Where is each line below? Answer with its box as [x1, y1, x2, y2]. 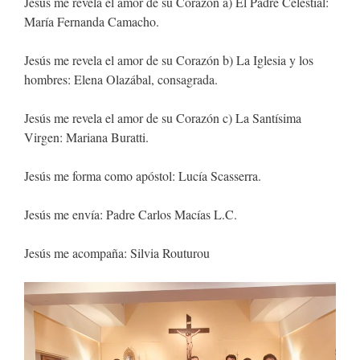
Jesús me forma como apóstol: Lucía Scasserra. [24, 167, 261, 184]
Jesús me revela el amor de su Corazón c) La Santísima [24, 109, 301, 126]
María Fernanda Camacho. [24, 13, 159, 30]
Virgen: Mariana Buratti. [24, 129, 149, 145]
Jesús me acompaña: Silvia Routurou [24, 244, 210, 261]
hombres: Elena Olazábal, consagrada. [24, 71, 218, 88]
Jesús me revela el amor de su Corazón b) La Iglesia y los [24, 51, 313, 68]
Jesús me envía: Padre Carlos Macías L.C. [24, 206, 237, 223]
